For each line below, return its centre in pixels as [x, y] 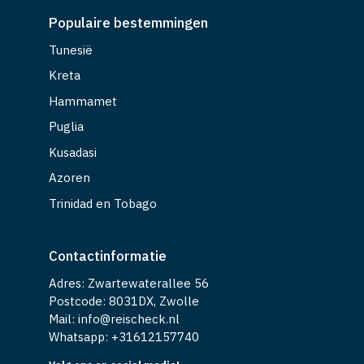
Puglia [66, 127]
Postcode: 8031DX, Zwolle [124, 301]
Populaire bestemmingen [128, 22]
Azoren [69, 178]
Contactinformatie [108, 256]
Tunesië [71, 50]
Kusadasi [73, 152]
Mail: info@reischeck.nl [114, 318]
